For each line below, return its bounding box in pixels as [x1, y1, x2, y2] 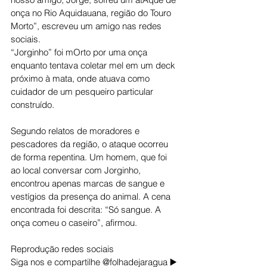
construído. [11, 99, 54, 110]
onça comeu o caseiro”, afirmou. [11, 217, 137, 228]
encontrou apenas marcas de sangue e [11, 178, 167, 189]
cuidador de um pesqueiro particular [11, 86, 156, 97]
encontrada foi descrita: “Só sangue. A [11, 204, 163, 215]
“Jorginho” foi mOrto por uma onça [11, 46, 150, 58]
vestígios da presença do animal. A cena [11, 191, 173, 202]
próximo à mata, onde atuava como [11, 73, 152, 84]
